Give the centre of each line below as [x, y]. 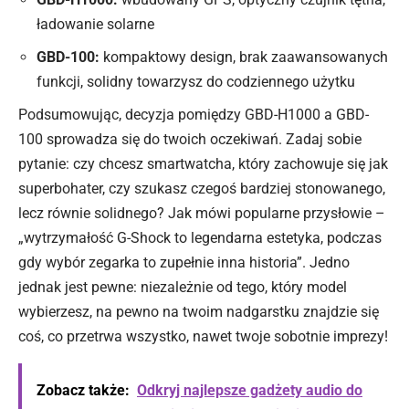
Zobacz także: [83, 390]
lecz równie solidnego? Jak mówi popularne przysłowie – [202, 213]
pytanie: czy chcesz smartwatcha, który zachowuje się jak [203, 163]
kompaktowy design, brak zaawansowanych [244, 57]
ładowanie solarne [95, 24]
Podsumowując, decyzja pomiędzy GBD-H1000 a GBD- [194, 114]
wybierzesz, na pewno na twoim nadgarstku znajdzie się [199, 311]
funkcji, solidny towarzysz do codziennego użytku [196, 81]
